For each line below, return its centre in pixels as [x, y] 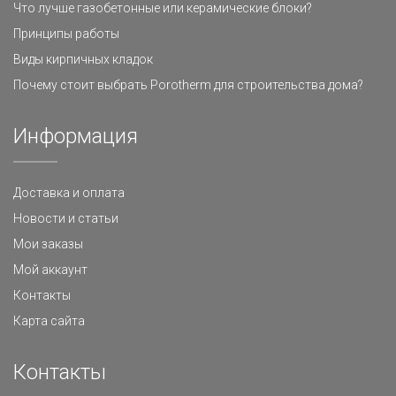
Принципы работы [66, 34]
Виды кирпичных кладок [83, 59]
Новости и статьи [66, 218]
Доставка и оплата [69, 193]
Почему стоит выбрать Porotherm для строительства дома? [188, 85]
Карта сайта [49, 321]
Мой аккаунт [50, 270]
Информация [76, 136]
